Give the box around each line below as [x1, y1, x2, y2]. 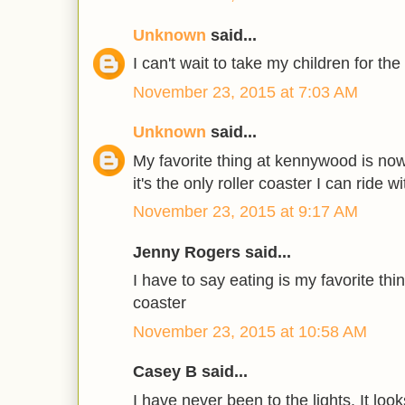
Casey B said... [133, 363, 248, 381]
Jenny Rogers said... [133, 242, 291, 261]
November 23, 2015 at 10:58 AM [133, 322, 367, 341]
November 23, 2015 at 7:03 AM [133, 82, 358, 101]
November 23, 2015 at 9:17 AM [133, 202, 358, 221]
